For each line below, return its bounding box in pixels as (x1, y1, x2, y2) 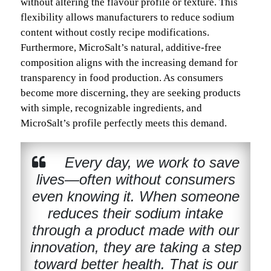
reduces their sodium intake (48, 204, 223, 221)
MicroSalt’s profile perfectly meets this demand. (21, 117, 227, 129)
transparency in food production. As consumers (21, 71, 223, 83)
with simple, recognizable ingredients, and (21, 102, 202, 114)
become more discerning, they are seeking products (21, 87, 241, 99)
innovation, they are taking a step (30, 238, 241, 255)
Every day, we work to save (60, 154, 240, 171)
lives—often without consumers (36, 171, 235, 188)
